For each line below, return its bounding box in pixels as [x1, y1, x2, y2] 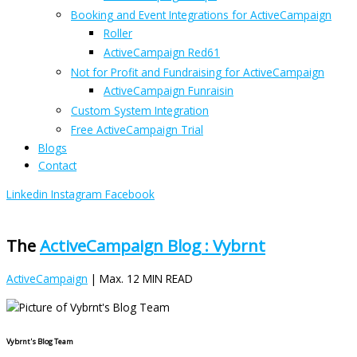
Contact [38, 158, 76, 174]
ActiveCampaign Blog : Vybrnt [40, 234, 265, 257]
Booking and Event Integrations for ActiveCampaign [71, 7, 331, 23]
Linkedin [6, 186, 48, 202]
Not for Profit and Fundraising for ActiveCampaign [71, 65, 324, 80]
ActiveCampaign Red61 [104, 45, 220, 61]
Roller [104, 25, 132, 41]
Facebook [105, 186, 155, 202]
